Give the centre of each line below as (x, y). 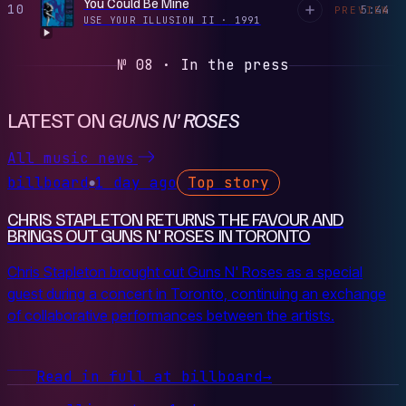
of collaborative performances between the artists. (171, 316)
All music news (71, 159)
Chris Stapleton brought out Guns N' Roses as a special (185, 272)
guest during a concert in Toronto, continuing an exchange (197, 294)
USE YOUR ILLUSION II (153, 20)
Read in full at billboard (150, 377)
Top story (229, 182)
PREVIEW (362, 10)
